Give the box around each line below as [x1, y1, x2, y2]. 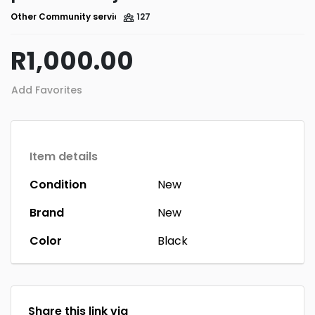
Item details [30, 148, 98, 165]
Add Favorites [11, 83, 82, 98]
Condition [30, 176, 86, 193]
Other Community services [11, 11, 130, 23]
